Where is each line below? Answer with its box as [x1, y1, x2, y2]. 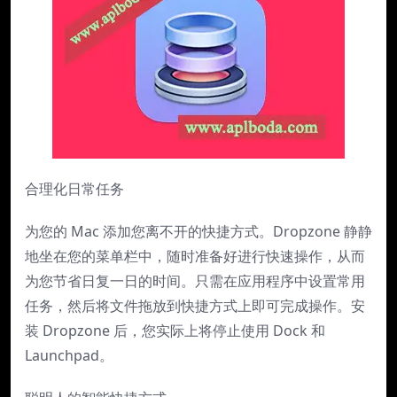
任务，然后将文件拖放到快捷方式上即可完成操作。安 [25, 295, 365, 315]
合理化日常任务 [25, 178, 124, 198]
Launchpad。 [25, 345, 113, 365]
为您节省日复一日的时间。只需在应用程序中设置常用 [25, 270, 365, 291]
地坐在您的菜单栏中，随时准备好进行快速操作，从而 [25, 245, 365, 266]
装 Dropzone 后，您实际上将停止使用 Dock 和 [25, 320, 325, 340]
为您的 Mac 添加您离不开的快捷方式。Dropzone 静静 [25, 221, 372, 241]
